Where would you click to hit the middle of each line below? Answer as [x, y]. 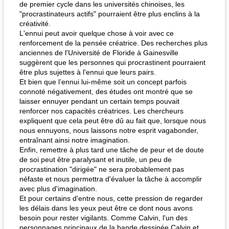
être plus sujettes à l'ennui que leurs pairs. [88, 72]
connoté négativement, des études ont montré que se [106, 91]
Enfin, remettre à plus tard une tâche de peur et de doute [112, 150]
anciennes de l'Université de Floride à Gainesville [99, 53]
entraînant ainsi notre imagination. [75, 140]
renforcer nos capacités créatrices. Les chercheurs [101, 111]
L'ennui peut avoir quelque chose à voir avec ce [97, 33]
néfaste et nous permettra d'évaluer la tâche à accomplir [111, 179]
